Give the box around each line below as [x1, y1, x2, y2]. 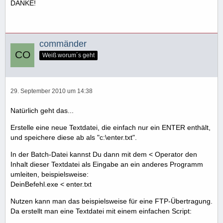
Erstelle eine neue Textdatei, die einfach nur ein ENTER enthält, [10, 123, 211, 132]
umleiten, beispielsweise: [10, 170, 89, 179]
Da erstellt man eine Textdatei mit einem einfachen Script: [10, 207, 192, 216]
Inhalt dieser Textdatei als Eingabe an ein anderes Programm [10, 160, 203, 169]
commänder [39, 39, 87, 49]
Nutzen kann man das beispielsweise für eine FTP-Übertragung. [10, 197, 213, 206]
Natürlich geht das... [10, 107, 74, 115]
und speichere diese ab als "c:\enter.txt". [10, 133, 137, 142]
